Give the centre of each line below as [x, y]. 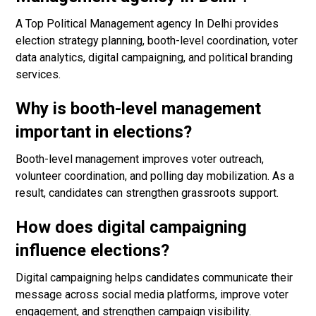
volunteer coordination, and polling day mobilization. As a [155, 176]
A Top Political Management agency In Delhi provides [147, 24]
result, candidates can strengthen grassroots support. [147, 193]
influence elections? [93, 251]
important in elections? [104, 132]
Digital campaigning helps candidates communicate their [154, 278]
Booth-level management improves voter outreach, [140, 159]
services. [38, 75]
